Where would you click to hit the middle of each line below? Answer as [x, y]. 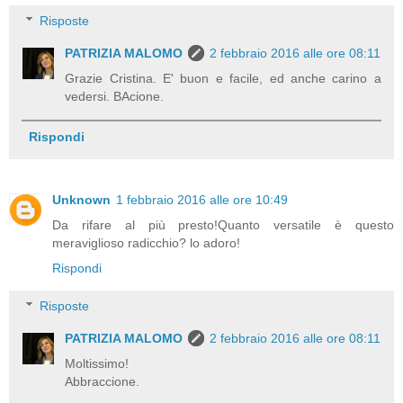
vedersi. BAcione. [115, 97]
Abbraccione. [103, 381]
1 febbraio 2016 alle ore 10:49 [202, 200]
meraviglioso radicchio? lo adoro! [146, 243]
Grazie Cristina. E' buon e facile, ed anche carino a [223, 79]
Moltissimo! [97, 363]
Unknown [81, 200]
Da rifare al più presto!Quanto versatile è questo [223, 225]
